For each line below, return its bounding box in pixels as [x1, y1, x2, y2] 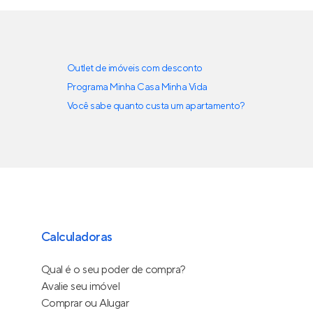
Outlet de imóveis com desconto [67, 62, 203, 75]
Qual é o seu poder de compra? [41, 263, 186, 277]
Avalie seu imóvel [41, 279, 120, 293]
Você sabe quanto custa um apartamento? [67, 100, 245, 112]
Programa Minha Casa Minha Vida [67, 81, 208, 94]
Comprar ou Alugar [41, 296, 129, 310]
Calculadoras [41, 229, 112, 245]
